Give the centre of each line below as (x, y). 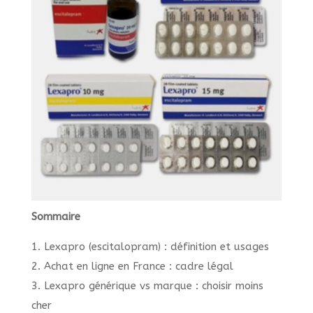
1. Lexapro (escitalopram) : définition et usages (150, 247)
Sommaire (56, 217)
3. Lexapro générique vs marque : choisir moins (147, 286)
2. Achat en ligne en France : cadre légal (132, 267)
